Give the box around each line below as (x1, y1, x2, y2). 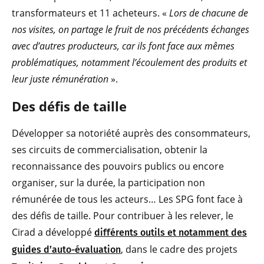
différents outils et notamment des (94, 227, 247, 239)
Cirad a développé (12, 226, 94, 239)
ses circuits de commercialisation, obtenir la (12, 143, 207, 157)
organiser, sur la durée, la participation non (12, 176, 205, 190)
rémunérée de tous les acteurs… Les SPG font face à (12, 193, 243, 206)
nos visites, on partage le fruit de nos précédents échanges (12, 23, 249, 37)
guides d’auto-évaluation (12, 244, 121, 256)
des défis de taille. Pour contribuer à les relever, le (12, 209, 233, 223)
